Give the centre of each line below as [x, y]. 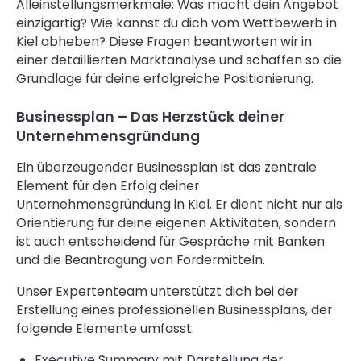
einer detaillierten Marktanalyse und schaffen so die [178, 60]
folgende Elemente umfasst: [105, 329]
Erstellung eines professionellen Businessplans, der [174, 310]
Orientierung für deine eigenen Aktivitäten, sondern [176, 223]
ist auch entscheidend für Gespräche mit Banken [170, 242]
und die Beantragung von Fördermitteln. [140, 260]
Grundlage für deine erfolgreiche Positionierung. [164, 78]
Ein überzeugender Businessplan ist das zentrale [166, 168]
